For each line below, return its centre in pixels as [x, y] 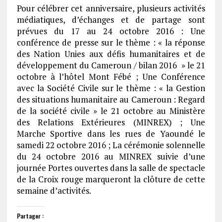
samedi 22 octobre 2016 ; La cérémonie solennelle [111, 145]
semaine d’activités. [54, 191]
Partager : [30, 216]
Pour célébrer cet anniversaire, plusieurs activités [111, 8]
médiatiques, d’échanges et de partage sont [111, 20]
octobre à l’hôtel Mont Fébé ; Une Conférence [111, 77]
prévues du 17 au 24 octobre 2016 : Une [111, 31]
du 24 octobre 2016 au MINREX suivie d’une [111, 156]
